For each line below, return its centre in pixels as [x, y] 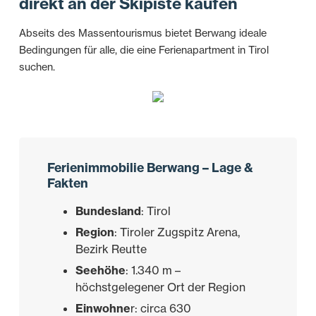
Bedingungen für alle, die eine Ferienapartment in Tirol [144, 50]
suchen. [37, 67]
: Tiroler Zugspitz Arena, [177, 232]
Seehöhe [100, 271]
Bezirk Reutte [111, 249]
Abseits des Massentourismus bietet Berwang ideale [142, 34]
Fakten [67, 183]
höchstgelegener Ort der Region [160, 287]
